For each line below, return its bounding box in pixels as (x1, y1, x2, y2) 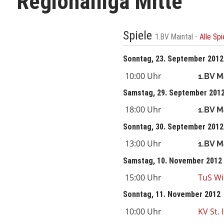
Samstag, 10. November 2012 (122, 155, 222, 165)
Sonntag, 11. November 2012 (122, 189, 220, 199)
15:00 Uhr (124, 171, 161, 183)
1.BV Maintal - (154, 32, 199, 42)
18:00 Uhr (124, 104, 161, 115)
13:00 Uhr (124, 138, 161, 149)
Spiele (122, 28, 155, 43)
